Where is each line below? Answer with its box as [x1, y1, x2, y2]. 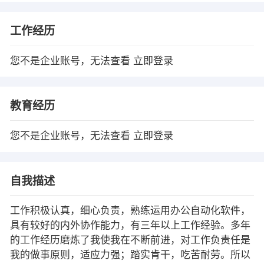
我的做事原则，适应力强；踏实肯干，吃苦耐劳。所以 [9, 249, 250, 261]
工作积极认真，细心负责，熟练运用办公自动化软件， [9, 205, 250, 217]
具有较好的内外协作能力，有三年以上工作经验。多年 [9, 220, 250, 232]
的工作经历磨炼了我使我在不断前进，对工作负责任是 [9, 235, 250, 246]
